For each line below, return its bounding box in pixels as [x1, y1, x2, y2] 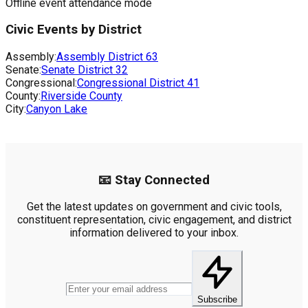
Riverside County [41, 89, 122, 103]
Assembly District [56, 50, 146, 64]
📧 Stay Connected [98, 172, 210, 188]
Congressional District [77, 76, 187, 90]
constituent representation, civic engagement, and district [16, 213, 291, 227]
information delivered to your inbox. [69, 226, 239, 240]
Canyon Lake [26, 102, 87, 116]
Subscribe [197, 294, 237, 305]
